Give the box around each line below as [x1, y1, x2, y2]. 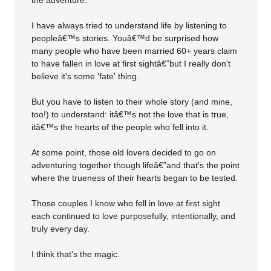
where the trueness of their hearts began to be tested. [31, 173, 238, 183]
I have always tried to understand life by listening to [31, 21, 227, 31]
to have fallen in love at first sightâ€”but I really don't [31, 59, 231, 69]
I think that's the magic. [31, 249, 120, 260]
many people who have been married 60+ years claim [31, 46, 238, 56]
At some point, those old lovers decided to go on [31, 148, 217, 158]
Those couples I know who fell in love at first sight [31, 198, 221, 209]
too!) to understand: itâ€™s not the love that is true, [31, 109, 229, 120]
